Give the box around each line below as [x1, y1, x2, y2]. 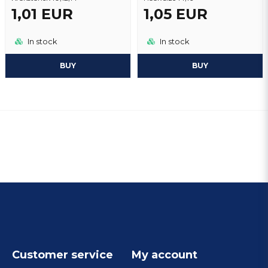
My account [131, 248, 197, 261]
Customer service [12, 248, 113, 261]
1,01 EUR [11, 5, 73, 23]
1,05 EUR [144, 5, 208, 23]
